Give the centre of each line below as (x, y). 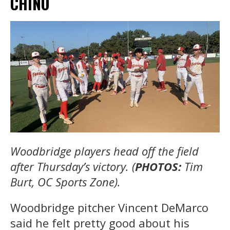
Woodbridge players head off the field (104, 151)
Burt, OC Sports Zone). (65, 182)
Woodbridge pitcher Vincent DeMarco (109, 208)
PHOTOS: (158, 167)
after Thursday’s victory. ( (73, 167)
